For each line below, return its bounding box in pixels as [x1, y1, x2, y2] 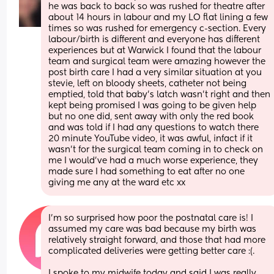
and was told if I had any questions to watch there [48, 123, 259, 132]
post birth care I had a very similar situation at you [48, 68, 262, 77]
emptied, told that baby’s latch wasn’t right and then [48, 90, 271, 99]
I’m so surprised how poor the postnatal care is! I [48, 213, 254, 223]
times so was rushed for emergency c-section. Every [48, 24, 267, 33]
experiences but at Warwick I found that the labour [48, 46, 262, 55]
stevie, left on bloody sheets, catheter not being [48, 79, 247, 88]
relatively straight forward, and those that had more [48, 235, 266, 245]
